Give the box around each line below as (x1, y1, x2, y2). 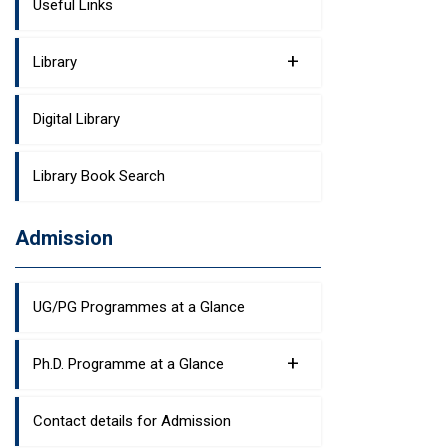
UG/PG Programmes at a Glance (33, 298, 245, 316)
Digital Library (33, 110, 120, 128)
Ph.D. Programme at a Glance (33, 355, 224, 373)
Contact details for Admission (33, 412, 231, 430)
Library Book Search (33, 167, 165, 185)
